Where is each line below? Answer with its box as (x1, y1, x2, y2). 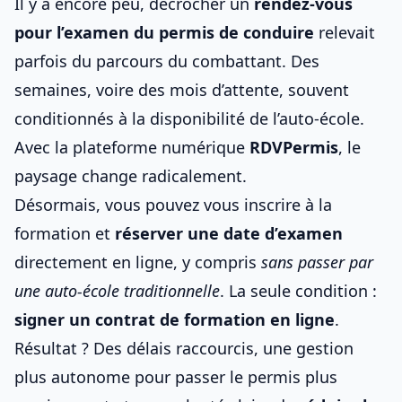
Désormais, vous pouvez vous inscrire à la (14, 194, 332, 215)
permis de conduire (159, 22, 314, 43)
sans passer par (261, 251, 373, 273)
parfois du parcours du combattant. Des (14, 50, 319, 72)
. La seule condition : (220, 280, 377, 301)
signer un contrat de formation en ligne (14, 309, 335, 330)
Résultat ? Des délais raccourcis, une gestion (14, 337, 354, 359)
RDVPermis (249, 136, 338, 158)
